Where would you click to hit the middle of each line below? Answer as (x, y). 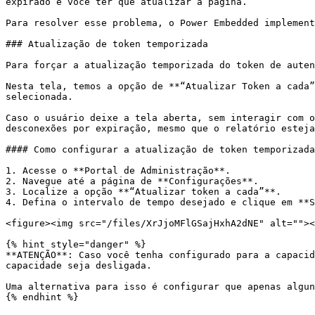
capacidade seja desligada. (79, 265)
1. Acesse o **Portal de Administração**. (118, 171)
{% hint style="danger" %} (76, 244)
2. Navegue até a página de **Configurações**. (132, 181)
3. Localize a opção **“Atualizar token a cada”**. (143, 192)
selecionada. (39, 97)
